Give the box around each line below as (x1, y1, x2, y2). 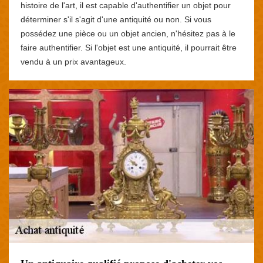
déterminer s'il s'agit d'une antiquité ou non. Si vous (21, 14, 211, 24)
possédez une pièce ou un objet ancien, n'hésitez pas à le (21, 28, 235, 38)
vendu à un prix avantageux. (21, 56, 126, 66)
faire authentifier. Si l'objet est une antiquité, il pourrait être (21, 42, 237, 52)
